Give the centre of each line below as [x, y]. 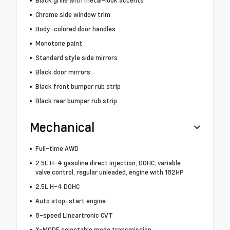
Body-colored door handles [75, 29]
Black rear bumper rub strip [76, 101]
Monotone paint [59, 43]
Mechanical [62, 127]
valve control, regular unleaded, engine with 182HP [109, 172]
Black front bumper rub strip [78, 87]
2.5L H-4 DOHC [57, 187]
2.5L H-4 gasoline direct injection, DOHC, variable [108, 163]
